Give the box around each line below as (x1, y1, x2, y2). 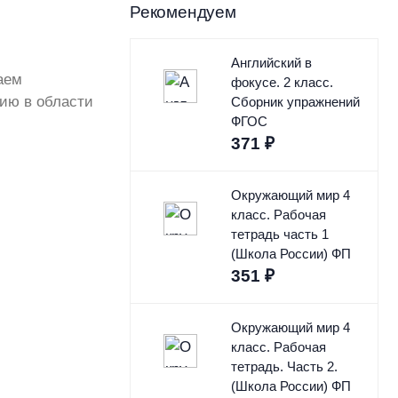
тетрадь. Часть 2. (230, 359, 338, 375)
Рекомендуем (130, 3, 236, 22)
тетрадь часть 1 (230, 227, 329, 243)
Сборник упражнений (230, 94, 360, 110)
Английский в (230, 55, 312, 71)
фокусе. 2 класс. (230, 75, 333, 91)
